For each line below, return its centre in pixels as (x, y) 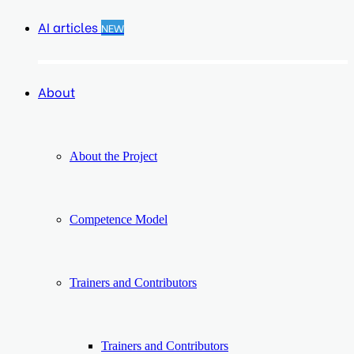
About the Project (113, 156)
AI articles (70, 26)
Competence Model (119, 219)
